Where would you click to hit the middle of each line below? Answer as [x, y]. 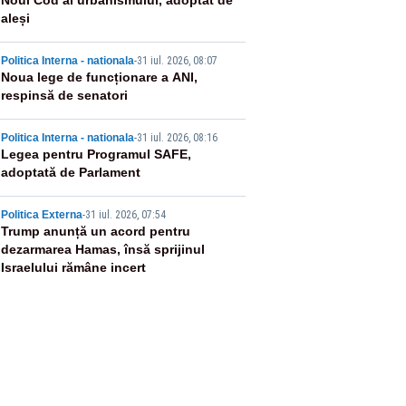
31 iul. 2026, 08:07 [177, 61]
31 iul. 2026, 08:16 [177, 138]
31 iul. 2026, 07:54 [125, 215]
